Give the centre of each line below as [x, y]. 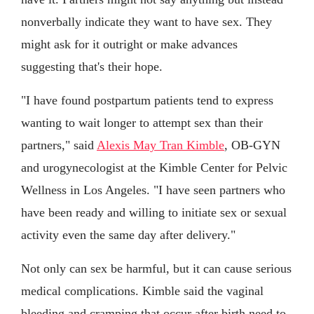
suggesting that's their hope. [92, 66]
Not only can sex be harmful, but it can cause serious [156, 268]
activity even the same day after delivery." [128, 234]
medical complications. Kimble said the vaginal [142, 291]
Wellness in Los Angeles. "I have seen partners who [153, 190]
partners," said [59, 145]
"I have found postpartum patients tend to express [147, 100]
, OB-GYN [252, 145]
